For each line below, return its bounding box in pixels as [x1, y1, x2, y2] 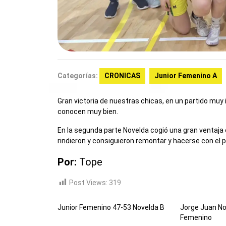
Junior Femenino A [154, 71, 217, 80]
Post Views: [69, 178, 107, 187]
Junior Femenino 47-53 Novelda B [58, 203, 164, 212]
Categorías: [58, 71, 98, 80]
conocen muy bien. [58, 107, 118, 116]
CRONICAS [104, 71, 140, 80]
